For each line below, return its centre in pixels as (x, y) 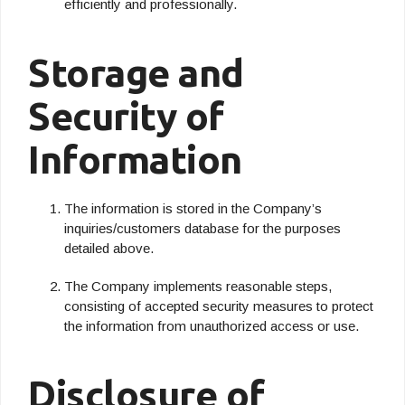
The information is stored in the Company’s (193, 208)
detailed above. (109, 248)
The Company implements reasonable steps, (198, 286)
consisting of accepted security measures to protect (219, 306)
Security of (126, 116)
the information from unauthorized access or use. (212, 326)
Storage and (136, 72)
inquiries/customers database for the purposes (202, 228)
